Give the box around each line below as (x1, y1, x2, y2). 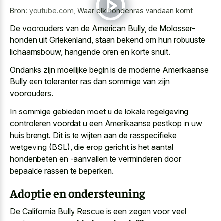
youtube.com (29, 6, 74, 15)
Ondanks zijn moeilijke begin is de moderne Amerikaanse (10, 65, 209, 75)
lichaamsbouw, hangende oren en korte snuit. (10, 46, 170, 57)
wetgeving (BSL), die (10, 142, 86, 152)
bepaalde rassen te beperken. (10, 165, 114, 176)
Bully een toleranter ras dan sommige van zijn (10, 76, 170, 87)
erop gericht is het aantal (86, 142, 173, 152)
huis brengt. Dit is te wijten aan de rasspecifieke (10, 130, 177, 140)
